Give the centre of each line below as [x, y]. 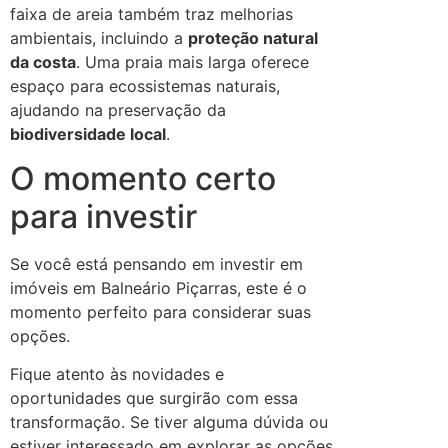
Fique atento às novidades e [117, 374]
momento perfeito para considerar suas [160, 311]
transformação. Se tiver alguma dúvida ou [169, 422]
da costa [43, 61]
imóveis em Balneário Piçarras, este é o [158, 287]
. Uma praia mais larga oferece [192, 61]
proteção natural [253, 37]
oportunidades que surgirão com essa [154, 398]
